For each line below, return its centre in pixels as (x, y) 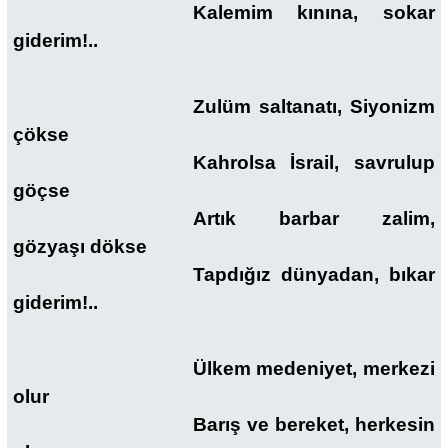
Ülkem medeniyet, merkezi (313, 369)
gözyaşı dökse (80, 246)
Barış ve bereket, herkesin (313, 425)
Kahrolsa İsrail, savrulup (313, 162)
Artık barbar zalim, (313, 218)
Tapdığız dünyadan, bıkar (313, 274)
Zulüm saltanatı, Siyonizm (313, 106)
